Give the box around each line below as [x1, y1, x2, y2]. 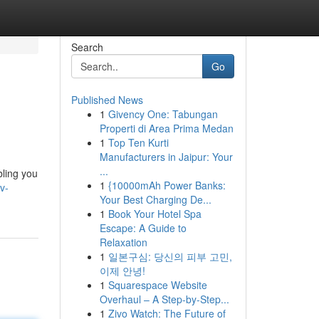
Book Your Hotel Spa [108, 206, 202, 221]
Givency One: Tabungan [108, 107, 218, 121]
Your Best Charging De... [99, 192, 211, 206]
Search [70, 40, 103, 54]
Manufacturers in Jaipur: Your [99, 150, 233, 164]
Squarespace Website [108, 278, 207, 292]
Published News [70, 93, 143, 107]
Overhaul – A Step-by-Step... [99, 292, 229, 306]
